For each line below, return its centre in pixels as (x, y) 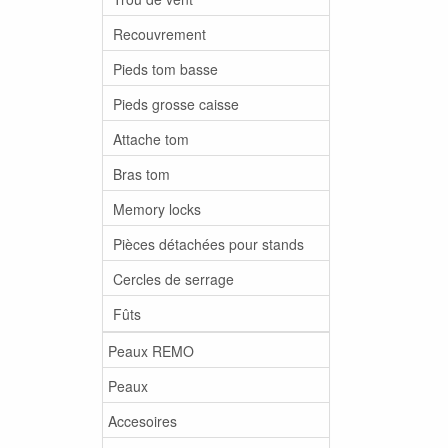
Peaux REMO (151, 350)
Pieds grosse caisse (176, 103)
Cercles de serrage (173, 278)
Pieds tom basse (165, 68)
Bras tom (141, 173)
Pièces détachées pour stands (208, 243)
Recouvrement (159, 33)
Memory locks (157, 208)
